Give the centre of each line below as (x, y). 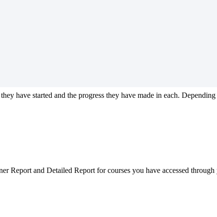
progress (91, 95)
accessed (176, 170)
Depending (199, 95)
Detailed (59, 170)
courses (119, 170)
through (203, 170)
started (42, 95)
